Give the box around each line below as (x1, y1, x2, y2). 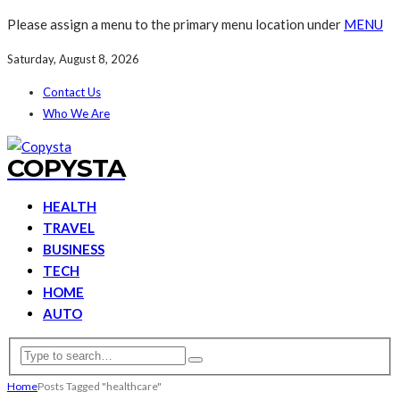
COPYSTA (7, 153, 125, 183)
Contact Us (43, 85, 101, 99)
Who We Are (43, 106, 110, 121)
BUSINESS (43, 241, 104, 257)
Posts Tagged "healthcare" (37, 379, 162, 393)
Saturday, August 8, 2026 (7, 52, 139, 66)
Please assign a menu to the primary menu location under (7, 16, 344, 32)
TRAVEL (43, 220, 95, 236)
